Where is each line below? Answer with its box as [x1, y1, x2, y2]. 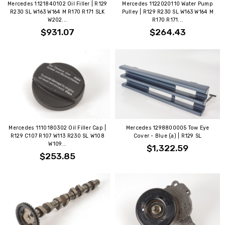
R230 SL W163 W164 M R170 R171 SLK [10, 8, 105, 15]
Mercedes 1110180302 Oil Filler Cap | [9, 125, 106, 132]
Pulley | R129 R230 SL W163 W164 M [122, 8, 213, 15]
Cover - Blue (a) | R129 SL [133, 133, 202, 140]
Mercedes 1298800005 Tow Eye [126, 125, 209, 132]
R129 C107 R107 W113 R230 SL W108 [10, 133, 104, 140]
